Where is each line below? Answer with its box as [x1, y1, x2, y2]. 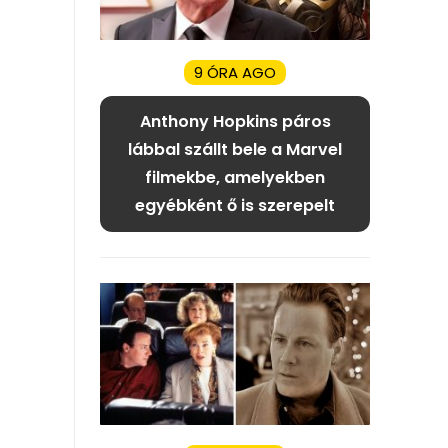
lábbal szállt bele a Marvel [128, 138, 342, 162]
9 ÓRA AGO [194, 62, 276, 84]
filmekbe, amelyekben [145, 166, 325, 190]
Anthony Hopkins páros [139, 110, 331, 134]
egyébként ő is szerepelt [135, 194, 335, 218]
